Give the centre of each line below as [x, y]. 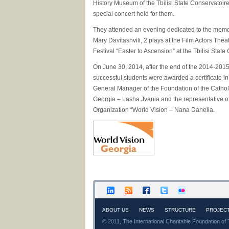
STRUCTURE [180, 210]
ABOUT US [116, 210]
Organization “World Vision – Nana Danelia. [154, 110]
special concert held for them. [134, 14]
